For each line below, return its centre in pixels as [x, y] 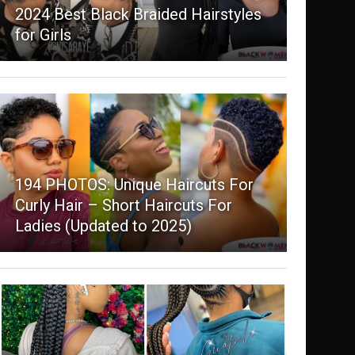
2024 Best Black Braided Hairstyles [138, 15]
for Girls [43, 35]
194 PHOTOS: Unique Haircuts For [134, 185]
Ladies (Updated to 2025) [103, 226]
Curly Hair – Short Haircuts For [123, 206]
